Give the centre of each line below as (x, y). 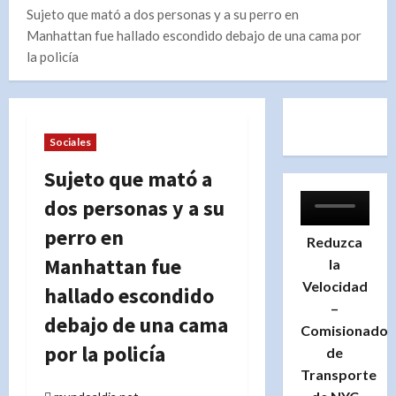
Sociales (70, 141)
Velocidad (335, 286)
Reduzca (335, 241)
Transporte (338, 374)
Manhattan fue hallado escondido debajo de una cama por (194, 35)
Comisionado (344, 330)
